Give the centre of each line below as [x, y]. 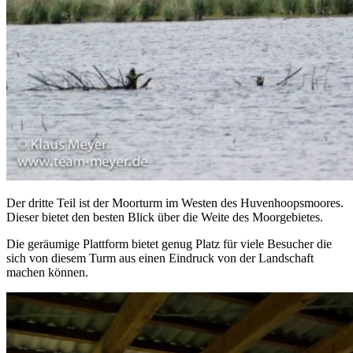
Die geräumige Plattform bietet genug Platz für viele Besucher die [169, 244]
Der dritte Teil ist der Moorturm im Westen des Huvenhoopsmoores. [175, 203]
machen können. [47, 273]
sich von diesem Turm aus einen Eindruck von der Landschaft [160, 258]
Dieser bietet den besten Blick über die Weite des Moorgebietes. [165, 217]
